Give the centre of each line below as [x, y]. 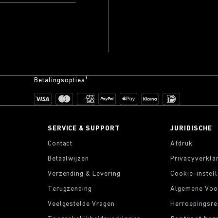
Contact [60, 144]
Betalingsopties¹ [61, 81]
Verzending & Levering [84, 174]
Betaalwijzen [68, 159]
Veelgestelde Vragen [81, 204]
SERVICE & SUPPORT [84, 129]
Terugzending [70, 189]
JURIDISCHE [191, 129]
